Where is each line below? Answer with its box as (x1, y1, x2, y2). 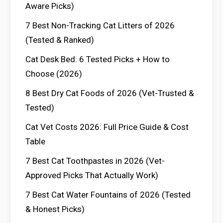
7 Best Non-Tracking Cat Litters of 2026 (25, 20, 175, 30)
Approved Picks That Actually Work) (25, 170, 158, 180)
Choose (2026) (25, 68, 82, 79)
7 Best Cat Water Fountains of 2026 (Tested (25, 189, 191, 200)
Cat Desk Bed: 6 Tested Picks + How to (25, 54, 170, 64)
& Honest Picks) (25, 204, 85, 214)
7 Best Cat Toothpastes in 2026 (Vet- (25, 155, 165, 166)
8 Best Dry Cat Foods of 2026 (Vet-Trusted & (25, 88, 194, 98)
